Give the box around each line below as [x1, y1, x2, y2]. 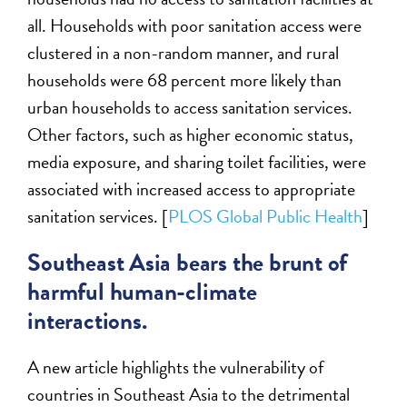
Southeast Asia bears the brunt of [27, 243, 348, 281]
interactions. [27, 302, 147, 339]
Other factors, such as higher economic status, [27, 120, 354, 148]
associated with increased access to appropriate [27, 174, 356, 203]
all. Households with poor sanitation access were [27, 11, 362, 39]
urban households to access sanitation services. [27, 93, 353, 121]
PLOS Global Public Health [168, 202, 363, 230]
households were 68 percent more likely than [27, 65, 342, 94]
